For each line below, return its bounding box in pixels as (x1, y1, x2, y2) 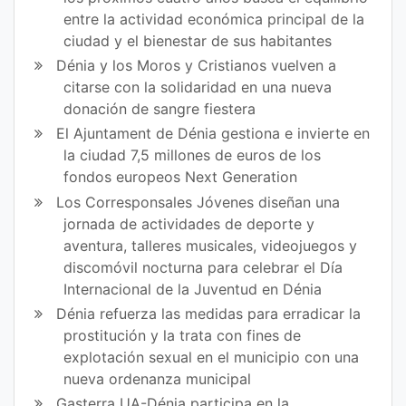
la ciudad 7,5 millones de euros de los (63, 146, 322, 165)
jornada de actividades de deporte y (63, 214, 315, 233)
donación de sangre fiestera (63, 100, 256, 119)
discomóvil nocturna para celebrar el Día (63, 257, 343, 276)
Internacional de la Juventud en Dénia (63, 279, 323, 298)
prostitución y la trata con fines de (63, 325, 302, 344)
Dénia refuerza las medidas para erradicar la (56, 304, 362, 323)
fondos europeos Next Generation (63, 168, 298, 187)
